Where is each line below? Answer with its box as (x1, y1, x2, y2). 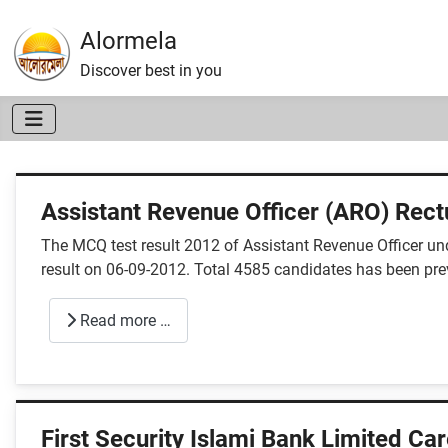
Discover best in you (80, 61, 222, 80)
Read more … (76, 310, 171, 330)
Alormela (80, 27, 177, 55)
